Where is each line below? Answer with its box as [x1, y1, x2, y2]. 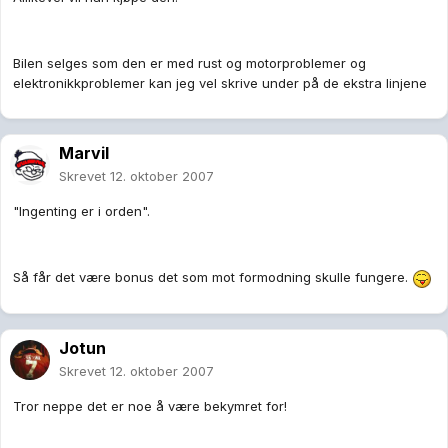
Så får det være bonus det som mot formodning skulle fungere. [13, 269, 412, 286]
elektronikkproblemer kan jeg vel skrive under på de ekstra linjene [13, 75, 427, 92]
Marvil [59, 143, 109, 164]
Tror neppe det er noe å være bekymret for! [13, 398, 287, 415]
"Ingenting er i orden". [13, 203, 150, 220]
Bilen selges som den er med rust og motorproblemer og [13, 55, 366, 72]
